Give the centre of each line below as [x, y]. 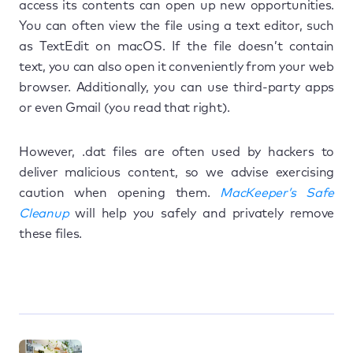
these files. [52, 234]
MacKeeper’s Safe [277, 193]
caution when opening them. [120, 193]
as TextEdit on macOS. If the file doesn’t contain [176, 46]
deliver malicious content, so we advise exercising [176, 172]
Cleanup [44, 213]
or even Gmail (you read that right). [124, 108]
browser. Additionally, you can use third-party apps [176, 87]
